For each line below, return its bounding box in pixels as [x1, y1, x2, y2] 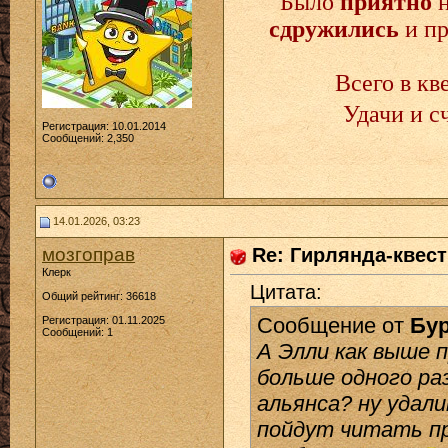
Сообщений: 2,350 [42, 132, 134, 144]
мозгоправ [42, 244, 135, 265]
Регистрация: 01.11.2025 [42, 314, 165, 326]
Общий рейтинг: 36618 [42, 290, 156, 302]
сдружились [268, 15, 405, 42]
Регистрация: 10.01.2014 [42, 120, 166, 132]
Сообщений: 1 [42, 326, 113, 338]
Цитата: [250, 281, 322, 304]
